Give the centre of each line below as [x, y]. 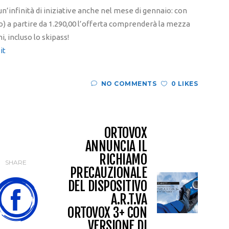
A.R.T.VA [129, 200]
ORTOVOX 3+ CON [107, 213]
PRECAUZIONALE [108, 173]
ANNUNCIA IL [116, 146]
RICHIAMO [123, 160]
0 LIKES [184, 84]
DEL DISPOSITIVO [107, 186]
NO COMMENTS [129, 84]
